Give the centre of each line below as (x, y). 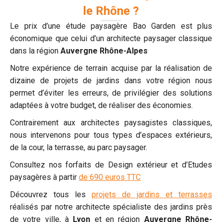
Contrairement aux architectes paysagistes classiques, (111, 123)
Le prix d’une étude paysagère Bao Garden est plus (111, 26)
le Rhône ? (111, 11)
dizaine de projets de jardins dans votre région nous (111, 81)
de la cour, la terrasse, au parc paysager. (79, 147)
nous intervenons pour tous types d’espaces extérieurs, (111, 135)
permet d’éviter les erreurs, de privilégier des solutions (111, 93)
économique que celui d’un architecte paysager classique (111, 38)
